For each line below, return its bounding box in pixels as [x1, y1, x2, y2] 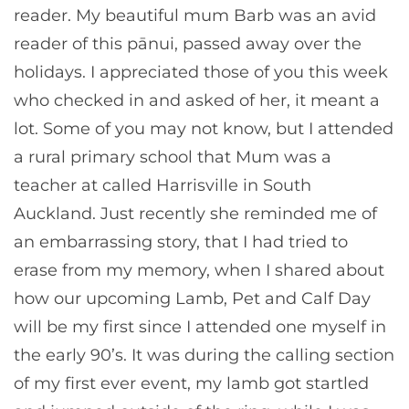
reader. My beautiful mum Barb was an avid [14, 5, 376, 26]
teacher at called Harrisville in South [14, 174, 311, 195]
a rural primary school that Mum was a [14, 146, 331, 167]
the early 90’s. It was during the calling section [14, 344, 394, 365]
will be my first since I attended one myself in [14, 316, 386, 337]
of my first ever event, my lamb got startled [14, 372, 369, 393]
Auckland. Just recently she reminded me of [14, 203, 377, 224]
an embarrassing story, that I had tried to [14, 231, 348, 252]
